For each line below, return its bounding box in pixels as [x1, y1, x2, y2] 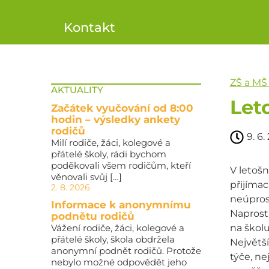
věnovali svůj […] [50, 171, 122, 183]
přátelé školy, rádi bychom [50, 148, 166, 160]
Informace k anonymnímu [50, 199, 191, 211]
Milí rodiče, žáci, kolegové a [50, 137, 171, 148]
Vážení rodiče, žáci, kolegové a [50, 222, 184, 234]
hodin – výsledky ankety [50, 113, 180, 125]
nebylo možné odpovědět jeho [50, 256, 187, 268]
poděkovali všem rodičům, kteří [50, 160, 191, 171]
